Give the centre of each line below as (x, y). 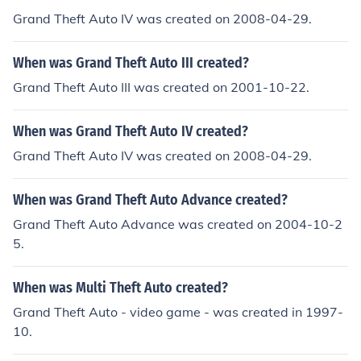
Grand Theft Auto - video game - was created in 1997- (178, 312)
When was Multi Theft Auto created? (120, 288)
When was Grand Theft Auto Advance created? (150, 200)
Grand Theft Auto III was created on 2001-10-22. (161, 87)
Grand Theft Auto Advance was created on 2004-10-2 (178, 224)
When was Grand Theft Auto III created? (131, 63)
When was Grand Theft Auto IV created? (131, 131)
